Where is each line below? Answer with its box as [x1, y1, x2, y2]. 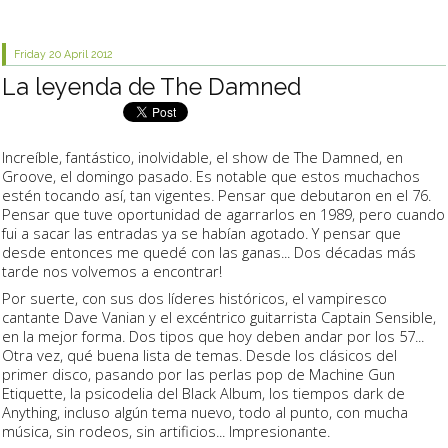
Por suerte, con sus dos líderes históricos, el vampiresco [2, 288, 387, 309]
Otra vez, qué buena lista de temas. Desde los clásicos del [2, 345, 397, 366]
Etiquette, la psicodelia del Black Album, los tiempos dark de [2, 383, 405, 404]
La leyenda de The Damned [2, 72, 301, 100]
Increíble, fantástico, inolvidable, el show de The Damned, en [2, 146, 403, 167]
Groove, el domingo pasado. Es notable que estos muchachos [2, 165, 420, 186]
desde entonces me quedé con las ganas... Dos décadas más [2, 241, 416, 262]
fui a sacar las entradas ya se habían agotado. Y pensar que [2, 222, 401, 243]
